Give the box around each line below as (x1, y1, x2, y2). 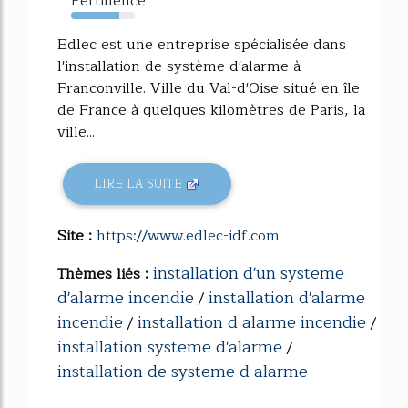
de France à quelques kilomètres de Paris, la (57, 98, 365, 122)
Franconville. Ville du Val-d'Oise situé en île (57, 76, 360, 100)
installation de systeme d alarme (57, 357, 308, 385)
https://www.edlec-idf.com (97, 223, 280, 248)
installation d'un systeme (153, 259, 344, 287)
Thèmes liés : (57, 261, 153, 286)
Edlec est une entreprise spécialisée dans (57, 33, 346, 56)
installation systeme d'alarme (57, 332, 282, 361)
